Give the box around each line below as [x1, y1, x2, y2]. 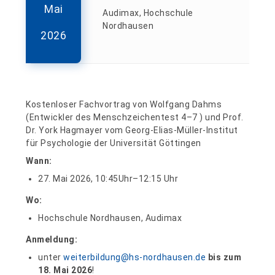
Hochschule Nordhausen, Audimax [38, 212, 182, 223]
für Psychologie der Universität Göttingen [26, 137, 201, 148]
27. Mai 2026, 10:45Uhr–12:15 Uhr [38, 173, 179, 184]
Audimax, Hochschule [103, 8, 193, 18]
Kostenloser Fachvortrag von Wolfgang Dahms [26, 99, 222, 109]
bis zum [207, 252, 242, 262]
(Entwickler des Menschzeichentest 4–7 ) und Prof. [26, 112, 244, 122]
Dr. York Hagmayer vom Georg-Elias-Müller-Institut [26, 125, 238, 135]
